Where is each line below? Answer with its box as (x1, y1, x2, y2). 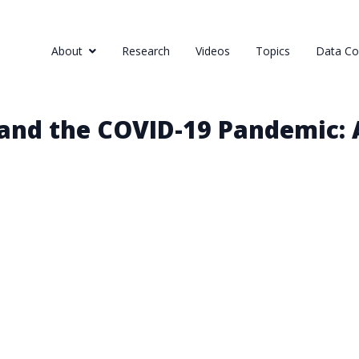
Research (122, 43, 170, 58)
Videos (196, 43, 230, 58)
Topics (256, 43, 290, 58)
